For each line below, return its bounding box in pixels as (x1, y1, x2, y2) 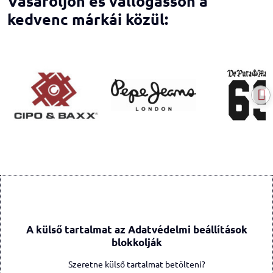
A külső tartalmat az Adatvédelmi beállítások (26, 223, 247, 236)
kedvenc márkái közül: (7, 9, 168, 29)
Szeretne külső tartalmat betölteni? (68, 258, 205, 269)
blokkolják (111, 236, 162, 249)
